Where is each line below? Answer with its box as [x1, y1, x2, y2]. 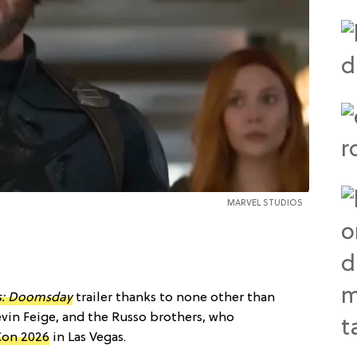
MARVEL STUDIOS [226, 198, 303, 208]
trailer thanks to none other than [73, 290, 275, 305]
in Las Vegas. [49, 330, 126, 345]
